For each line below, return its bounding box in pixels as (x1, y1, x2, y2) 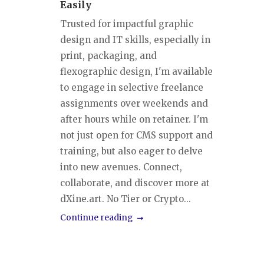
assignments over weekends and (60, 98, 208, 109)
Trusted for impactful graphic (60, 18, 193, 29)
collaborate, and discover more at (60, 177, 210, 189)
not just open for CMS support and (60, 130, 213, 141)
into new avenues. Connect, (60, 161, 182, 173)
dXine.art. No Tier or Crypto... (60, 193, 191, 204)
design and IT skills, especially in (60, 34, 210, 45)
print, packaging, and (60, 50, 157, 61)
